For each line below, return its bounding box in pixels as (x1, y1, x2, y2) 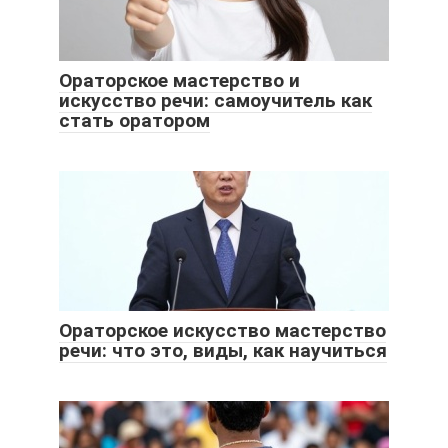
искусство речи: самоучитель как (59, 89, 372, 113)
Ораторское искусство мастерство (59, 319, 386, 343)
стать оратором (59, 109, 210, 133)
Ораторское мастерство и (59, 69, 300, 93)
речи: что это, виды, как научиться (59, 339, 387, 363)
